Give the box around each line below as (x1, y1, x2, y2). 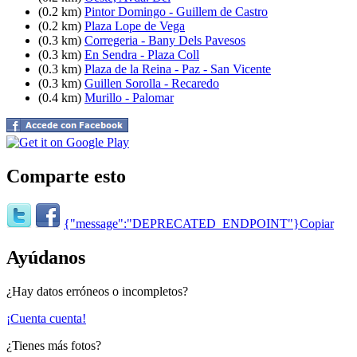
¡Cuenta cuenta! (6, 312, 86, 326)
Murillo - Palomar (84, 90, 174, 104)
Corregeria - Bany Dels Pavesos (84, 33, 245, 47)
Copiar (300, 217, 334, 231)
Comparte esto (6, 165, 126, 186)
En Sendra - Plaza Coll (84, 47, 199, 61)
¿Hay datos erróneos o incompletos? (6, 284, 188, 299)
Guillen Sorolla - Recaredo (84, 76, 219, 90)
